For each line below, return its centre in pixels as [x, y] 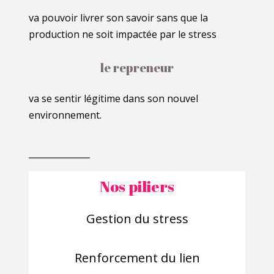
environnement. [65, 115]
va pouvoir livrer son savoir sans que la [119, 17]
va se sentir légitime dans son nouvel [114, 98]
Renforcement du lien [137, 258]
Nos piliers [137, 187]
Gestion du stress [137, 219]
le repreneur [137, 67]
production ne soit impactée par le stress [123, 34]
